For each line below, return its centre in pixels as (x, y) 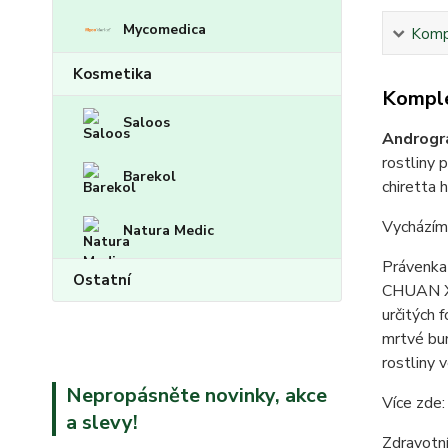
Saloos (146, 123)
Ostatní (102, 280)
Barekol (149, 177)
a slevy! (102, 423)
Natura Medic (168, 231)
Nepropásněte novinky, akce (196, 396)
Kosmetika (112, 74)
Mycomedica (164, 30)
